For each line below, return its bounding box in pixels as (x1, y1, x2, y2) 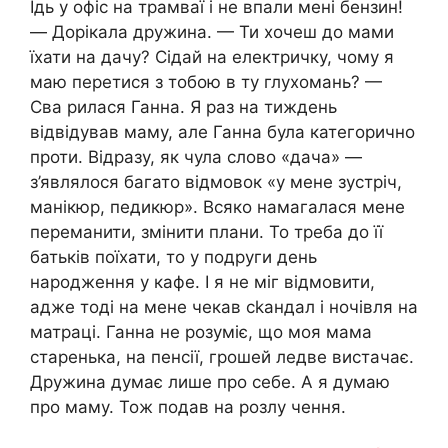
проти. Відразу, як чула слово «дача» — (30, 146, 362, 167)
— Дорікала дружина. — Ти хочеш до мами (30, 21, 394, 42)
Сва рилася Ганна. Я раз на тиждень (30, 96, 337, 117)
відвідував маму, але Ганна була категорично (30, 121, 415, 142)
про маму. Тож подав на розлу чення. (30, 396, 346, 417)
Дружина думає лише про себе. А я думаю (30, 371, 390, 392)
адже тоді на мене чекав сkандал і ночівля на (30, 296, 418, 317)
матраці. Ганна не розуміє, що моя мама (30, 321, 372, 342)
